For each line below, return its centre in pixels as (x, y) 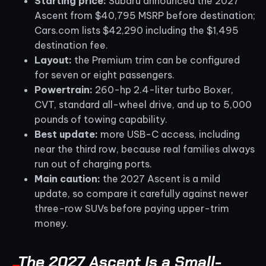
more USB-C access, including (169, 134)
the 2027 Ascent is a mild (160, 178)
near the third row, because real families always (145, 149)
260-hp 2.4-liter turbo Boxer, (163, 89)
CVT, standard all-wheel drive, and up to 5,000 (143, 104)
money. (51, 223)
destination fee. (71, 45)
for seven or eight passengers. (104, 75)
